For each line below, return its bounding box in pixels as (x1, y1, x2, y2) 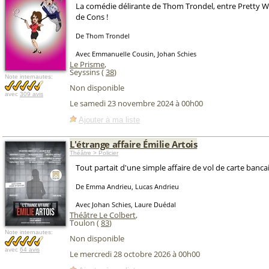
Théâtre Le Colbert (70, 210, 136, 220)
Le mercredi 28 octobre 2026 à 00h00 (70, 249, 200, 260)
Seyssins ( (70, 67, 106, 77)
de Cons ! (76, 11, 108, 22)
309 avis (20, 91, 43, 97)
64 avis (20, 246, 40, 253)
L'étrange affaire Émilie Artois (70, 138, 198, 150)
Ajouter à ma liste (79, 115, 140, 124)
